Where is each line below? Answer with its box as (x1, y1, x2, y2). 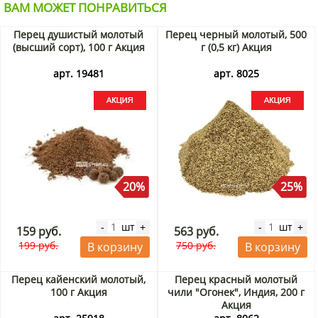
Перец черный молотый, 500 (165, 28, 307, 42)
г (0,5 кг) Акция (200, 40, 272, 55)
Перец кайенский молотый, (11, 273, 146, 287)
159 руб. (16, 224, 61, 240)
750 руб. (176, 238, 216, 253)
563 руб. (173, 224, 219, 240)
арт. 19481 (53, 67, 104, 81)
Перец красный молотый (175, 273, 298, 287)
